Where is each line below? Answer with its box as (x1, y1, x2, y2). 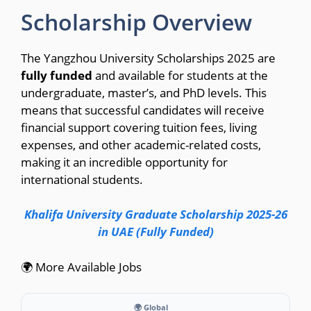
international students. (21, 171, 143, 187)
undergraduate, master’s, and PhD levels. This (21, 84, 267, 101)
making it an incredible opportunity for (21, 153, 228, 170)
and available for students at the (92, 67, 268, 83)
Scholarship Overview (21, 6, 252, 37)
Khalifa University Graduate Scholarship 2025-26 (24, 206, 287, 223)
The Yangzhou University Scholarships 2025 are (21, 49, 276, 66)
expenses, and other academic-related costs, (21, 136, 261, 153)
